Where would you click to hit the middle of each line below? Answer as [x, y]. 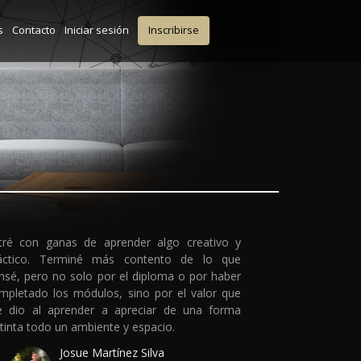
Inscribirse [173, 30]
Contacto [33, 29]
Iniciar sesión [96, 29]
